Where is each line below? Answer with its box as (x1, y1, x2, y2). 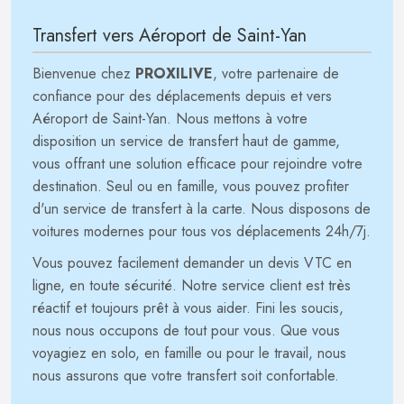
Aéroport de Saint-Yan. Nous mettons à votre (32, 108, 308, 129)
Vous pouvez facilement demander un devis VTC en (32, 252, 352, 273)
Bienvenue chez (32, 63, 135, 84)
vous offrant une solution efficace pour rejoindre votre (32, 153, 363, 174)
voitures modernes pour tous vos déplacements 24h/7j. (32, 221, 371, 242)
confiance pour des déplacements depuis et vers (32, 86, 332, 106)
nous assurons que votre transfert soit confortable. (32, 365, 339, 386)
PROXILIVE (135, 63, 213, 84)
